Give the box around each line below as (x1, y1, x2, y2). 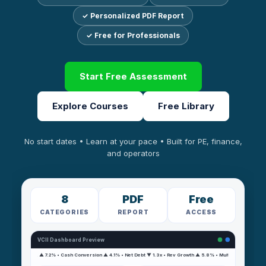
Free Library (157, 100, 214, 112)
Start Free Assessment (79, 71, 187, 83)
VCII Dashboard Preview (37, 237, 105, 243)
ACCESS (186, 208, 217, 216)
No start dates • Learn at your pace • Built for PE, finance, (24, 137, 242, 147)
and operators (106, 148, 160, 159)
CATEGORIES (40, 208, 90, 216)
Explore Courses (52, 100, 128, 112)
